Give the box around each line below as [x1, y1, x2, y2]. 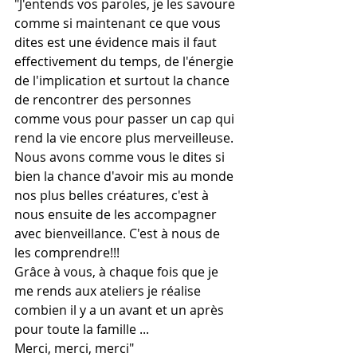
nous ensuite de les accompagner [14, 206, 220, 224]
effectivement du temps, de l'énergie [14, 53, 237, 71]
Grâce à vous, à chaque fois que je [14, 263, 222, 281]
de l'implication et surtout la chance [14, 72, 233, 90]
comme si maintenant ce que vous [14, 14, 224, 33]
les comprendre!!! [14, 244, 120, 262]
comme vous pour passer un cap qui [14, 110, 237, 128]
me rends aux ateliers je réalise [14, 282, 204, 300]
